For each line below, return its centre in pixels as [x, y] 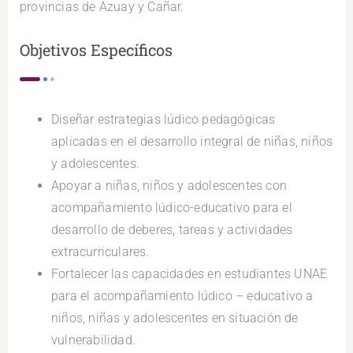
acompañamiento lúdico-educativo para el [172, 207]
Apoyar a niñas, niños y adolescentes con [169, 185]
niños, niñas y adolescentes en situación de [175, 318]
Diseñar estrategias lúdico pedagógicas [163, 119]
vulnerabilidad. [93, 340]
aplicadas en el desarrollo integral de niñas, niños [192, 141]
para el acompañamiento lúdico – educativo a [182, 295]
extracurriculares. [100, 251]
